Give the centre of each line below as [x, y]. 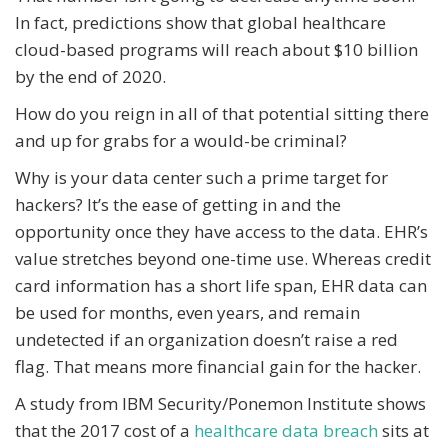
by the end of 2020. [90, 77]
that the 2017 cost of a [104, 431]
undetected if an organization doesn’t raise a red [206, 340]
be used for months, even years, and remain [187, 313]
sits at [403, 431]
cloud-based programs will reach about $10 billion [216, 50]
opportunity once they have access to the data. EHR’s [221, 232]
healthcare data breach [286, 431]
